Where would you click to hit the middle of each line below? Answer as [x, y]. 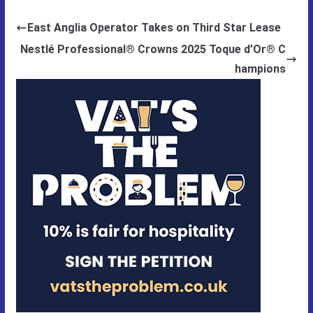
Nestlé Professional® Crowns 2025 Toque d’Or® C [153, 49]
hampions [261, 68]
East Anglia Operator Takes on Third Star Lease [154, 27]
